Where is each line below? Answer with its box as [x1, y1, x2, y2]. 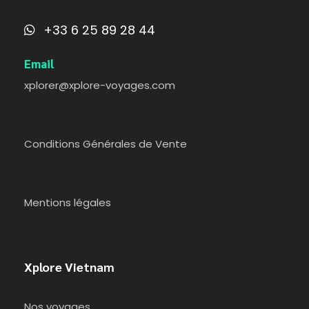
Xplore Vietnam [24, 258, 114, 275]
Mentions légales [24, 195, 111, 210]
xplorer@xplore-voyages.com [24, 77, 175, 92]
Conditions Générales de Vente [24, 136, 187, 151]
